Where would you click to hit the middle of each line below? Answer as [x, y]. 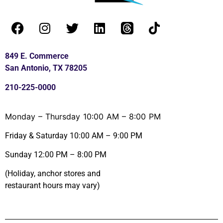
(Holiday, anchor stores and [53, 174]
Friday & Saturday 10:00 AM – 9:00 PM [74, 135]
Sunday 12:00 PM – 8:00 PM [56, 155]
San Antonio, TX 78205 [46, 68]
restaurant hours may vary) [53, 186]
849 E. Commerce [37, 56]
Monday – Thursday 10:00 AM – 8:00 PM [83, 117]
